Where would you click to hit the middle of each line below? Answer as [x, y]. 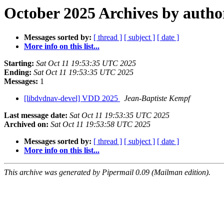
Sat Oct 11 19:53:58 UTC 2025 [100, 124]
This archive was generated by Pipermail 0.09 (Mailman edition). [107, 172]
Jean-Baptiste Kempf [157, 98]
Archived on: [26, 124]
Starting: [19, 63]
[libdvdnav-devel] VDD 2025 [72, 98]
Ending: [18, 72]
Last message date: [36, 115]
